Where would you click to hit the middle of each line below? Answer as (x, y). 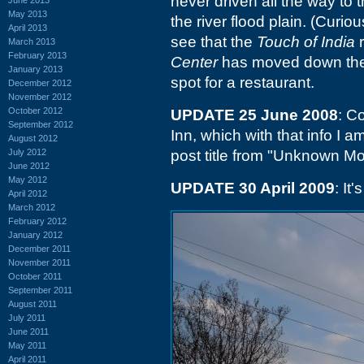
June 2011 (28, 331)
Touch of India (306, 42)
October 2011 (35, 276)
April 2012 (28, 193)
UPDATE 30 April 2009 (253, 188)
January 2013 (35, 69)
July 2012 (27, 152)
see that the (214, 42)
